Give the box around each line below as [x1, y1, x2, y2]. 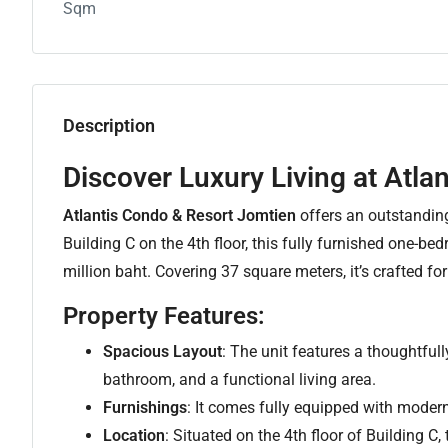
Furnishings [103, 398, 187, 417]
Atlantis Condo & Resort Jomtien [63, 206, 296, 225]
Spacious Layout [103, 342, 222, 361]
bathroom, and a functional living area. [103, 370, 376, 389]
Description [63, 115, 155, 136]
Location [103, 426, 165, 445]
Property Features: [63, 302, 265, 330]
